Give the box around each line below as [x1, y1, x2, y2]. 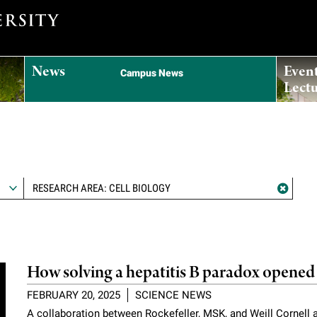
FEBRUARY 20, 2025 [27, 288, 121, 301]
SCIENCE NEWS [135, 288, 212, 301]
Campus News [120, 67, 184, 79]
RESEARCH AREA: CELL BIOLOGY [33, 182, 171, 195]
